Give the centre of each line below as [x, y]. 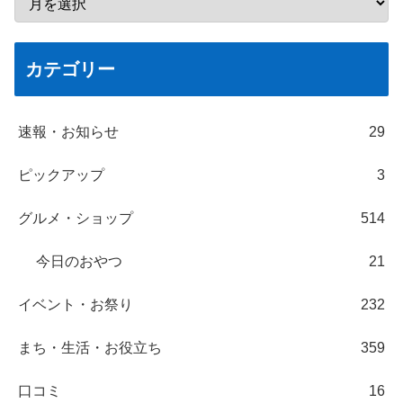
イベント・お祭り [76, 305]
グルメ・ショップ [76, 219]
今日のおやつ [79, 262]
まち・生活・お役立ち [90, 348]
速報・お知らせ [68, 132]
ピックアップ [61, 175]
